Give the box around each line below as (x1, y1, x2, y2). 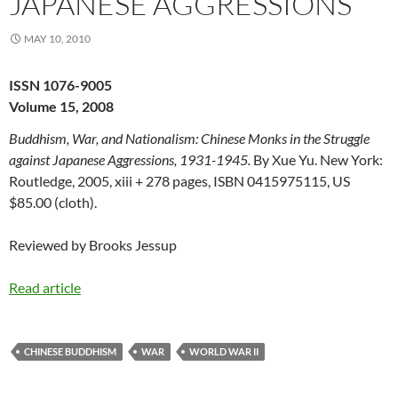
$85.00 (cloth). (9, 193, 97, 211)
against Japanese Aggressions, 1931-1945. (9, 150, 253, 168)
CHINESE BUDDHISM (24, 345, 116, 357)
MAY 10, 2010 (24, 31, 91, 45)
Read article (9, 278, 81, 296)
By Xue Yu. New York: (253, 150, 383, 168)
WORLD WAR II (189, 345, 259, 357)
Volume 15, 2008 (9, 97, 114, 115)
